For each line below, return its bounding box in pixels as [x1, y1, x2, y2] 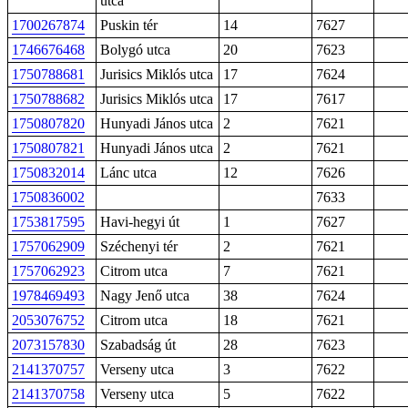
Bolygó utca [100, 42, 170, 57]
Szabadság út [100, 337, 176, 352]
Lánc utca [100, 165, 157, 180]
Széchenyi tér [100, 239, 178, 254]
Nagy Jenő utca [100, 288, 189, 303]
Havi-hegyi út [100, 214, 179, 229]
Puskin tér [100, 17, 158, 33]
